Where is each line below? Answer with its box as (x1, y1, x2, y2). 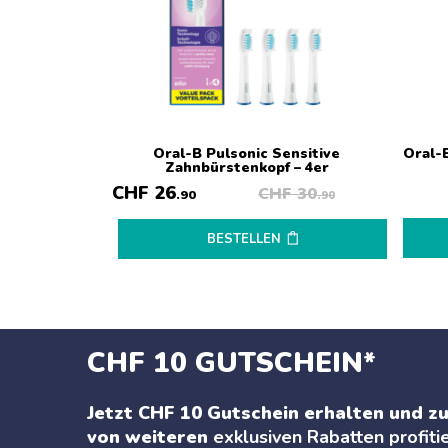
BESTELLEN (206, 230, 281, 248)
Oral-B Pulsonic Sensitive (153, 144, 340, 163)
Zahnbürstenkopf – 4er (164, 158, 329, 177)
